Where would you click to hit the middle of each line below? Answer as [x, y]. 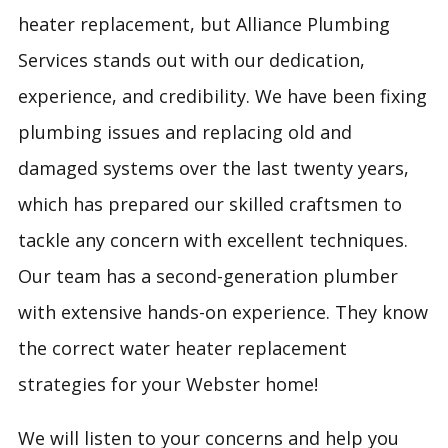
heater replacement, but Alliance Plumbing [203, 23]
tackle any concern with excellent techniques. [212, 239]
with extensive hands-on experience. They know [222, 311]
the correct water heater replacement [182, 347]
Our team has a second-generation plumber [207, 275]
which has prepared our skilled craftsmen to [209, 203]
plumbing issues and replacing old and [184, 131]
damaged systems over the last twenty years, [213, 167]
